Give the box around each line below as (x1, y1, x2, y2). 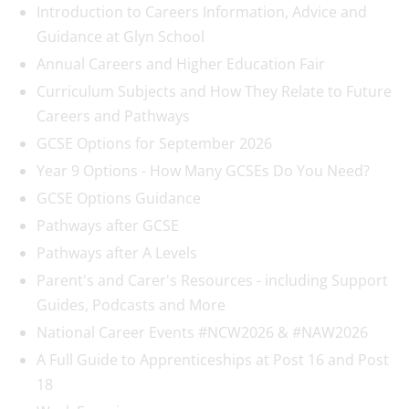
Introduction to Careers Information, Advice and (37, 2, 367, 22)
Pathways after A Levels (37, 243, 197, 263)
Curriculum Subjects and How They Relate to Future (37, 81, 392, 101)
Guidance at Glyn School (37, 26, 204, 47)
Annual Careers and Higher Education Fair (37, 54, 325, 74)
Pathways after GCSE (37, 215, 179, 236)
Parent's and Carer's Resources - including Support (37, 270, 388, 290)
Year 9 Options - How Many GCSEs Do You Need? (37, 161, 370, 181)
